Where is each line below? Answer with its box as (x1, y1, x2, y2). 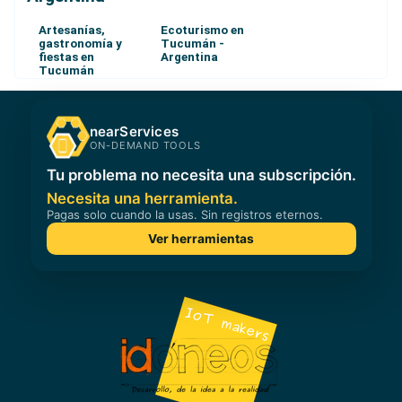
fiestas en (38, 50, 94, 65)
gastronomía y (38, 37, 122, 51)
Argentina (160, 50, 218, 65)
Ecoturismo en (160, 23, 244, 38)
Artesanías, (38, 23, 105, 38)
